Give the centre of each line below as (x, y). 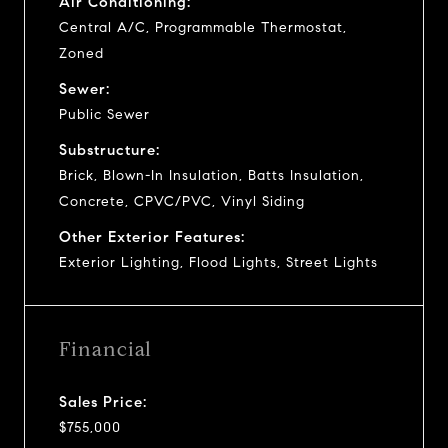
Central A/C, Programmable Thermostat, (203, 27)
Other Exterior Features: (152, 236)
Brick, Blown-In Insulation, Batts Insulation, (211, 175)
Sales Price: (103, 401)
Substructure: (109, 149)
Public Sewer (104, 114)
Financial (105, 349)
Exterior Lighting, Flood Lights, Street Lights (218, 262)
